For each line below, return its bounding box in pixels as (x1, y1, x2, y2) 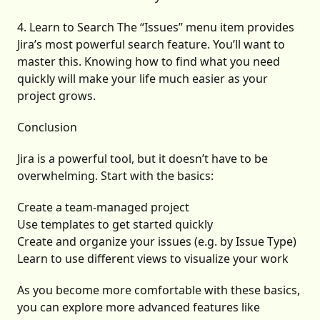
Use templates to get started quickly (17, 216, 213, 232)
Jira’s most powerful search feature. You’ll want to (17, 36, 285, 52)
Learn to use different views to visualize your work (17, 250, 289, 266)
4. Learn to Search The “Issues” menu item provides (17, 19, 294, 35)
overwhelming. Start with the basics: (17, 167, 214, 184)
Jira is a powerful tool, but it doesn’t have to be (17, 150, 268, 166)
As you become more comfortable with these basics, (17, 281, 300, 298)
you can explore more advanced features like (17, 299, 260, 315)
